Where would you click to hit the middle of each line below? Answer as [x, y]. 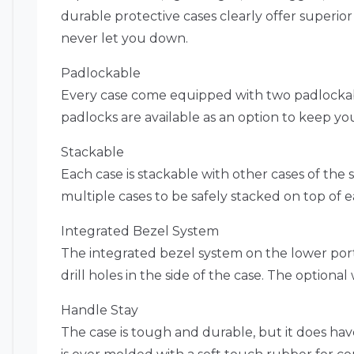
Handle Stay [100, 310]
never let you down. [124, 38]
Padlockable [101, 73]
